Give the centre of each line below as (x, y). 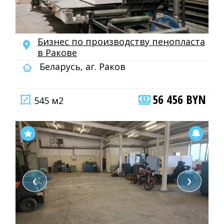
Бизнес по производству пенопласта (121, 41)
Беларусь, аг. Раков (81, 66)
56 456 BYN (179, 99)
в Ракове (57, 52)
